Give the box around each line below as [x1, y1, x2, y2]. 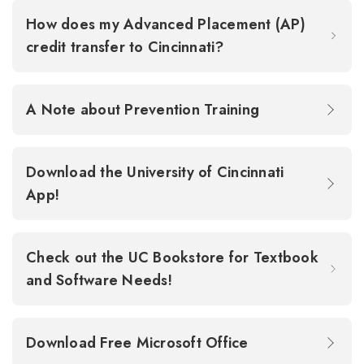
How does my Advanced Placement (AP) [26, 14, 305, 35]
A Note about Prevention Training [26, 99, 264, 120]
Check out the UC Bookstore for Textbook [26, 247, 318, 268]
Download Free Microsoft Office [26, 332, 253, 353]
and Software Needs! [26, 270, 176, 291]
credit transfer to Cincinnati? [26, 37, 228, 58]
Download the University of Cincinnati [26, 162, 284, 183]
